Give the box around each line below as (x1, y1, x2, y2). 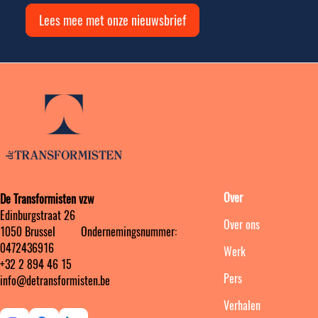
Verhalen (224, 297, 261, 313)
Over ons (224, 216, 260, 232)
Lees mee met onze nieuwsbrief (39, 11, 186, 30)
